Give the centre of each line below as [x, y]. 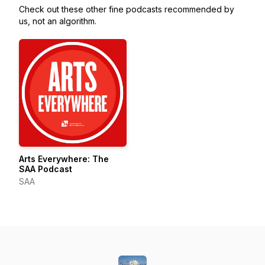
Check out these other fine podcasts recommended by [127, 9]
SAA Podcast [46, 169]
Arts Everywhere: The [64, 159]
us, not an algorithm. [58, 21]
